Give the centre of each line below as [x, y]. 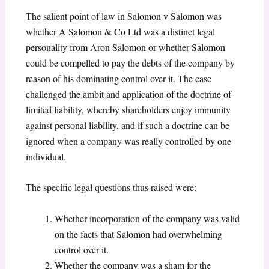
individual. [46, 156]
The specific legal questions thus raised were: [112, 187]
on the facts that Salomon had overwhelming [138, 234]
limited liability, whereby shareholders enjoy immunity [128, 109]
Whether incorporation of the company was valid [147, 219]
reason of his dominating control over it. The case [118, 78]
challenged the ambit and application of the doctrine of [128, 94]
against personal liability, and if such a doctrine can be [127, 125]
